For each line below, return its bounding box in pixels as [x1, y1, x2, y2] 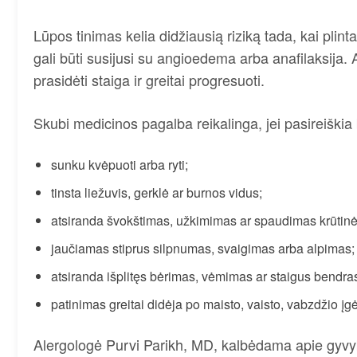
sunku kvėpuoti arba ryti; [51, 155, 188, 174]
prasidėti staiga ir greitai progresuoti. [33, 69, 265, 91]
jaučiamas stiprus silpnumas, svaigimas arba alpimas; [51, 238, 355, 257]
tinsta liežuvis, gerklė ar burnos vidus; [51, 182, 262, 202]
